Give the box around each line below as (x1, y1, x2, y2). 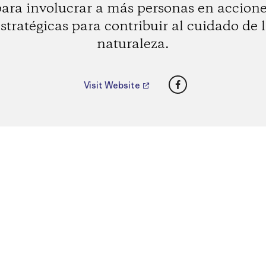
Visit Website (83, 80, 142, 91)
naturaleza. (97, 35, 169, 53)
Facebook (177, 74, 224, 88)
